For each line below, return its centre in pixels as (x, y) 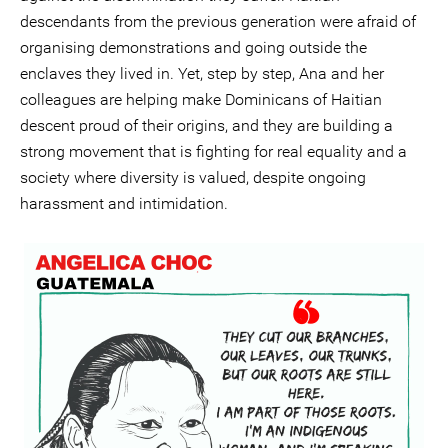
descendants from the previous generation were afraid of (218, 21)
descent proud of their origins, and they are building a (206, 125)
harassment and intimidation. (124, 203)
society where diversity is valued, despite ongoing (193, 177)
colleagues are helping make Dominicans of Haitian (201, 99)
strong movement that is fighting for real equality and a (213, 151)
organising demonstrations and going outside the (193, 47)
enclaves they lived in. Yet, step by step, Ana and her (202, 73)
